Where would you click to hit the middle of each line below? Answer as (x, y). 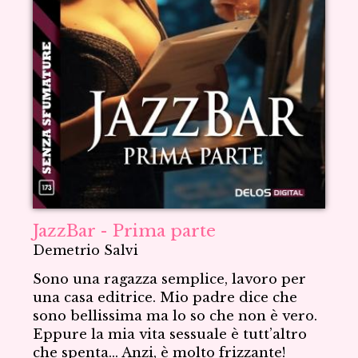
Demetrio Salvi (86, 250)
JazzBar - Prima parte (125, 231)
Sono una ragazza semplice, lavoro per (170, 279)
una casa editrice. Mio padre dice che (165, 297)
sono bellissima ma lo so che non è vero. (175, 316)
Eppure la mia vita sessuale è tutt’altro (170, 334)
